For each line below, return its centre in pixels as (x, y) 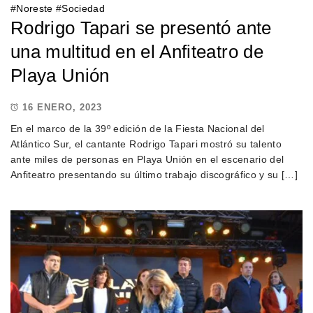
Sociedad (83, 8)
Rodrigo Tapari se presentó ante (141, 28)
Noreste (35, 8)
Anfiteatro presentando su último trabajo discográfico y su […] (154, 174)
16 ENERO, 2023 (62, 108)
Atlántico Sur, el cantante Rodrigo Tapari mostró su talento (146, 144)
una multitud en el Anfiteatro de (137, 51)
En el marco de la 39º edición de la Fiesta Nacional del (138, 128)
